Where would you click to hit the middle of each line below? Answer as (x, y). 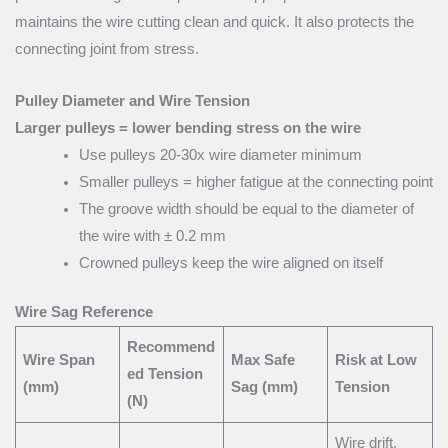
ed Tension (165, 374)
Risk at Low (376, 360)
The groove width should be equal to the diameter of (246, 209)
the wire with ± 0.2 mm (152, 236)
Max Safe (263, 360)
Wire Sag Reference (84, 312)
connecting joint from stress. (107, 48)
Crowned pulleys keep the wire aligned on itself (230, 263)
